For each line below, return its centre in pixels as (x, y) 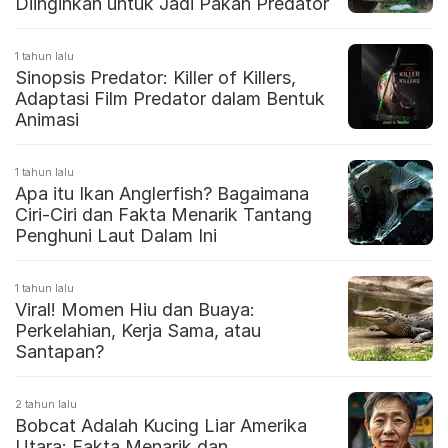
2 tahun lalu (46, 404)
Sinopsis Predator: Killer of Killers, (155, 78)
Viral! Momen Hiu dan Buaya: (135, 310)
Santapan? (59, 352)
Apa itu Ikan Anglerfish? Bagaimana (162, 194)
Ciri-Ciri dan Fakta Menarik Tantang (163, 215)
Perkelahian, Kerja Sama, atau (138, 331)
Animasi (47, 120)
